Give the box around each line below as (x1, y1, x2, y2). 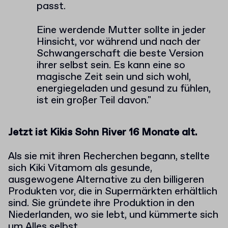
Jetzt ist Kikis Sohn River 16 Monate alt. (8, 126, 197, 139)
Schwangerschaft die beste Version (37, 47, 204, 61)
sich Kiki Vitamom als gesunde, (8, 161, 152, 175)
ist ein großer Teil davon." (37, 94, 151, 107)
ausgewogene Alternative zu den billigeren (8, 173, 204, 187)
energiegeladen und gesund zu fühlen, (37, 82, 211, 96)
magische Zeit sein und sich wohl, (37, 70, 191, 84)
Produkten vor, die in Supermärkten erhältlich (8, 185, 217, 198)
